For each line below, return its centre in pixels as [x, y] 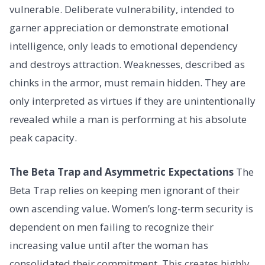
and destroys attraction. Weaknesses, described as [127, 64]
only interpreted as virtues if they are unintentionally [132, 101]
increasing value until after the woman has [109, 245]
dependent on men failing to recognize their [112, 227]
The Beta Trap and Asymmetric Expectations [122, 172]
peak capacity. [43, 138]
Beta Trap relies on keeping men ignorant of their [125, 190]
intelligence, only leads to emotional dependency [124, 46]
